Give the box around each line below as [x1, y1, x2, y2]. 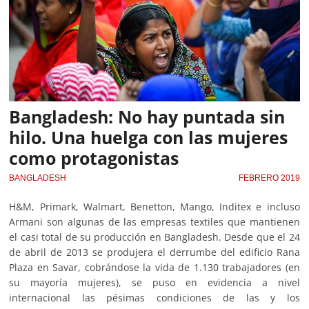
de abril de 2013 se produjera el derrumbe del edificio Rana [9, 246, 300, 259]
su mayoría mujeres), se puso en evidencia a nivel [9, 276, 300, 290]
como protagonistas [9, 146, 179, 170]
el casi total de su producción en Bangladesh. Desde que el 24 [9, 230, 300, 244]
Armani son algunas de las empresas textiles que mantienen [9, 215, 300, 229]
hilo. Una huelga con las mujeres [9, 126, 288, 150]
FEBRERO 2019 [238, 173, 300, 183]
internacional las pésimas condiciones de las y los [9, 291, 300, 305]
